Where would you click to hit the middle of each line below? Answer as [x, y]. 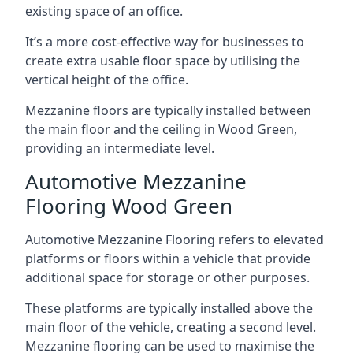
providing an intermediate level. [120, 148]
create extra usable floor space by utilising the [163, 60]
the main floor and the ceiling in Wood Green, [161, 129]
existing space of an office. [104, 11]
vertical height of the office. [107, 79]
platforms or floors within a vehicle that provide [168, 258]
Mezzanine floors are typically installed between [168, 110]
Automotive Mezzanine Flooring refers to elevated [175, 239]
